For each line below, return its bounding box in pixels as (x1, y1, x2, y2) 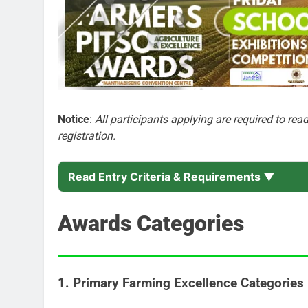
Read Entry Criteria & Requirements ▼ (68, 170, 275, 184)
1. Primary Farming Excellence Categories (58, 275, 304, 291)
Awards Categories (58, 210, 244, 237)
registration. (58, 129, 115, 143)
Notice (58, 113, 89, 126)
